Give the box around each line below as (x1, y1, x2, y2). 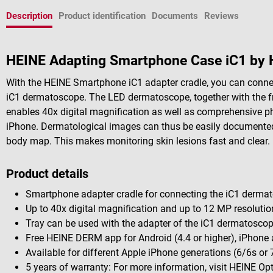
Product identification (58, 10, 146, 21)
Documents (152, 10, 198, 21)
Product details (6, 166, 88, 181)
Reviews (204, 10, 239, 21)
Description (6, 10, 52, 21)
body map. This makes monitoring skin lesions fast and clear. (6, 135, 270, 147)
